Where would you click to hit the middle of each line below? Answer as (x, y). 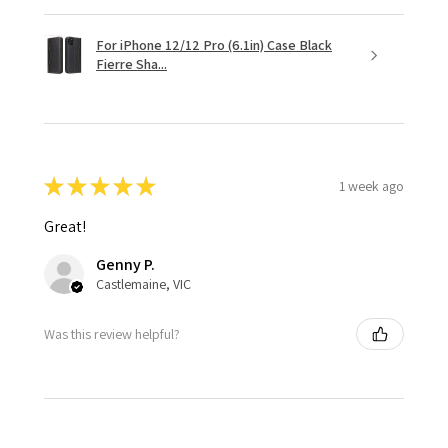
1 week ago (371, 185)
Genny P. (125, 265)
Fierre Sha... (131, 64)
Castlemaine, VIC (143, 284)
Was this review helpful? (112, 333)
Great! (65, 227)
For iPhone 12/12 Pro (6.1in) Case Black (214, 45)
